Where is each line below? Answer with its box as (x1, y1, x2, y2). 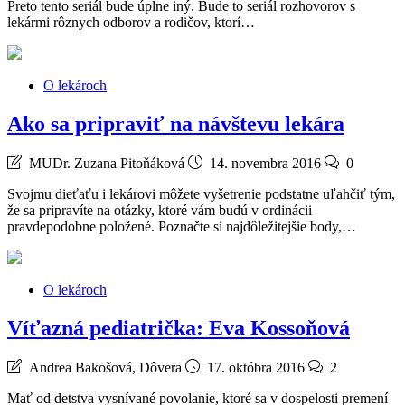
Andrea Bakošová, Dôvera (29, 359, 182, 375)
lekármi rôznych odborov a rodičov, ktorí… (7, 14, 255, 31)
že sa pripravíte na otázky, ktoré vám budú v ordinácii (7, 202, 312, 219)
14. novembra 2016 (210, 155, 321, 172)
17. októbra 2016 (207, 359, 305, 375)
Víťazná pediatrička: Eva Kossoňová (7, 316, 350, 341)
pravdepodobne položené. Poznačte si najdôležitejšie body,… (7, 219, 356, 235)
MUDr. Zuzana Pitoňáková (29, 155, 184, 172)
